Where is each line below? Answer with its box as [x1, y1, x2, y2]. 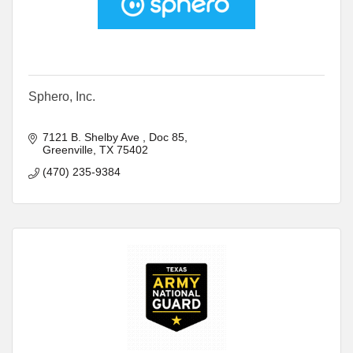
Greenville [42, 143, 93, 156]
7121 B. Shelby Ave [42, 130, 143, 143]
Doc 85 [148, 130, 184, 143]
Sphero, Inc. [28, 89, 95, 103]
